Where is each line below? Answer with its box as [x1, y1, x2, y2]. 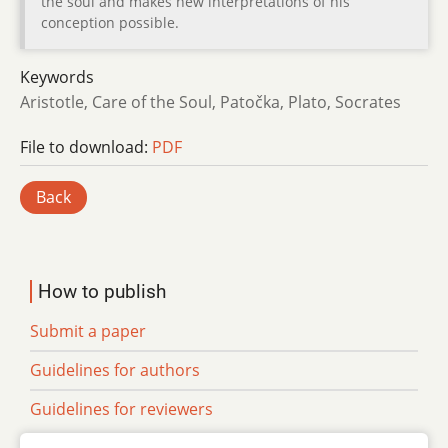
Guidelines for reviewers [30, 397, 213, 420]
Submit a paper [30, 319, 146, 342]
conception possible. [41, 13, 179, 33]
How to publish [38, 279, 166, 303]
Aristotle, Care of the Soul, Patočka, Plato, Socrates [20, 91, 401, 114]
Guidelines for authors [30, 358, 200, 381]
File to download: [20, 135, 152, 158]
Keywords [20, 66, 94, 89]
